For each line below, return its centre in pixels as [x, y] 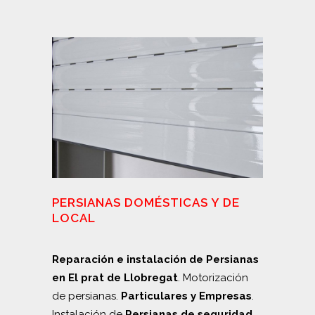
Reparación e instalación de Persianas [155, 259]
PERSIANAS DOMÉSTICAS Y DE [146, 202]
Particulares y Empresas [186, 296]
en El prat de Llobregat [115, 277]
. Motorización [213, 277]
